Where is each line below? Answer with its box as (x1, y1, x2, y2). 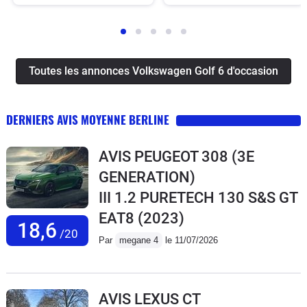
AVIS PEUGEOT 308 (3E (99, 147, 254, 165)
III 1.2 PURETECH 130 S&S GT (99, 188, 297, 206)
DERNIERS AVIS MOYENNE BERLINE (6, 110, 169, 128)
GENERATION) (99, 168, 195, 186)
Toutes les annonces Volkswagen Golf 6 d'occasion (29, 64, 278, 77)
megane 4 (119, 234, 158, 245)
